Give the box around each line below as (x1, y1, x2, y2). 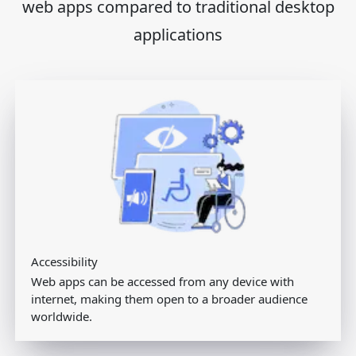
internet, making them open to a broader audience (31, 291, 308, 308)
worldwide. (31, 308, 92, 325)
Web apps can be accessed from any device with (31, 273, 294, 290)
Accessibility (31, 253, 98, 270)
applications (133, 23, 222, 45)
